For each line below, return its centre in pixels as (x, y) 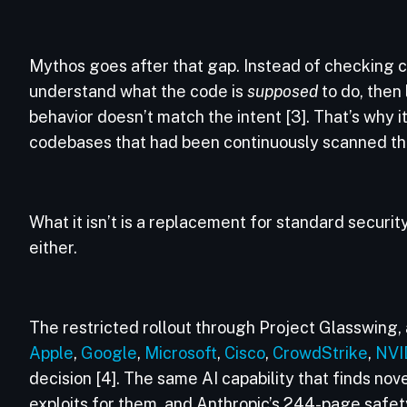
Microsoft (181, 353)
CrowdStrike (320, 353)
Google (109, 353)
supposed (283, 91)
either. (55, 248)
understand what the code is (138, 91)
